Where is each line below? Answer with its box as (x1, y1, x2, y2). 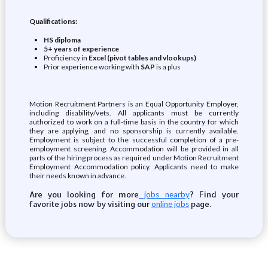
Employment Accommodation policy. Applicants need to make (29, 162, 239, 171)
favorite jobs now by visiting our (29, 199, 151, 209)
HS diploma (43, 35, 81, 44)
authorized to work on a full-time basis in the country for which (29, 117, 239, 126)
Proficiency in (43, 53, 89, 62)
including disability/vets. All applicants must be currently (29, 108, 239, 117)
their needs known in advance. (29, 171, 126, 180)
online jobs (151, 199, 189, 209)
